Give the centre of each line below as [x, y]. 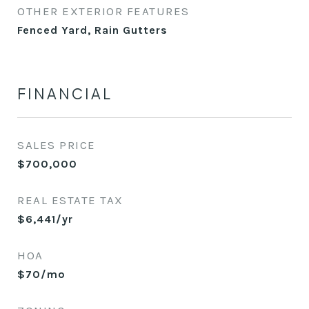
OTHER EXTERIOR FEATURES [103, 11]
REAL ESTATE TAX [70, 200]
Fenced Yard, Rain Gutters [92, 30]
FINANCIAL [65, 93]
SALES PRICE [57, 145]
